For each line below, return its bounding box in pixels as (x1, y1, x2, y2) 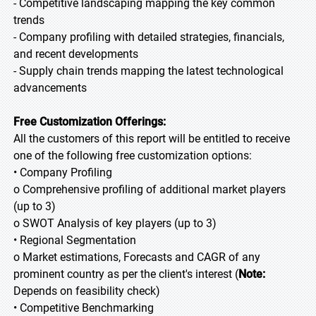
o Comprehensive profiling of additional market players (13, 183, 286, 196)
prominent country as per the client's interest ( (13, 267, 238, 281)
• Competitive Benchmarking (13, 301, 154, 315)
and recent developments (13, 47, 138, 61)
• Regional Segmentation (13, 233, 136, 247)
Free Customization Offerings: (13, 115, 166, 128)
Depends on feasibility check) (13, 284, 160, 298)
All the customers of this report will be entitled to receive (13, 132, 290, 145)
